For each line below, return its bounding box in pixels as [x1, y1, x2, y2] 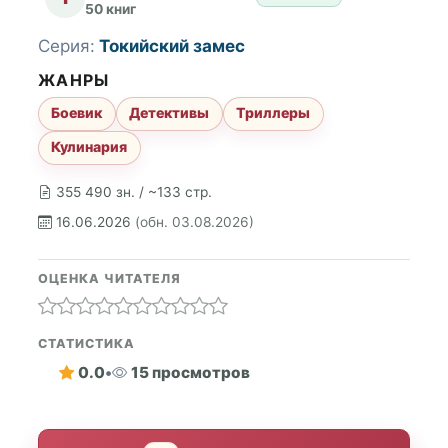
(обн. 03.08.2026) [135, 214, 254, 230]
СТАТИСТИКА [38, 335, 135, 351]
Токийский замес [99, 36, 245, 57]
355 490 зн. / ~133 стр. [56, 184, 212, 200]
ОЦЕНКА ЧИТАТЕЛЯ [38, 270, 181, 286]
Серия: [38, 36, 95, 57]
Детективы [129, 104, 210, 122]
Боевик [51, 104, 103, 122]
